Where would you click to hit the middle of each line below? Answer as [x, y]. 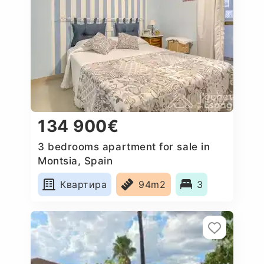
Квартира [84, 184]
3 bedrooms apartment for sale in [124, 146]
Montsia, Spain [75, 161]
